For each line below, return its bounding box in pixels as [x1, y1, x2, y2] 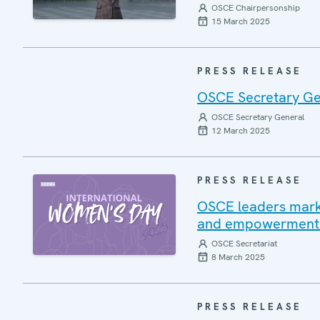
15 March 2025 [211, 16, 270, 27]
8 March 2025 [211, 251, 265, 263]
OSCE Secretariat [211, 238, 277, 249]
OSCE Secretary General [211, 111, 304, 123]
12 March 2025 [211, 125, 270, 136]
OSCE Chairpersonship [211, 2, 300, 14]
